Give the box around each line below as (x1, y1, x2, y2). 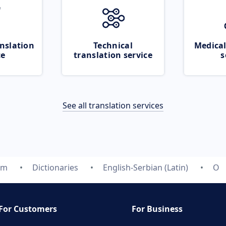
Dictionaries (32, 162, 78, 173)
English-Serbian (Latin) (102, 162, 188, 173)
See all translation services (63, 100, 163, 111)
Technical (93, 40, 133, 51)
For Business (132, 203, 183, 214)
